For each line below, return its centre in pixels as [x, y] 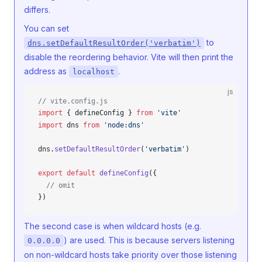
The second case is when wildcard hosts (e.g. [113, 226]
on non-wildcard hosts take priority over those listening [130, 255]
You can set [46, 28]
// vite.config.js [73, 101]
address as [46, 71]
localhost [94, 72]
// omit [56, 185]
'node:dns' [122, 125]
